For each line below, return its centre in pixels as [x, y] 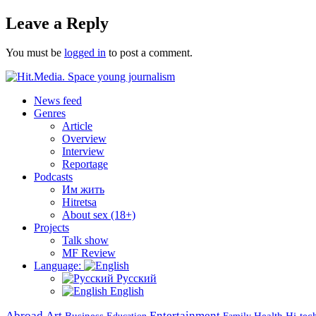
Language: [59, 266]
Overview [84, 139]
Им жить [83, 190]
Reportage [85, 164]
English [126, 291]
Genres [50, 114]
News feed [58, 101]
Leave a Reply [57, 23]
